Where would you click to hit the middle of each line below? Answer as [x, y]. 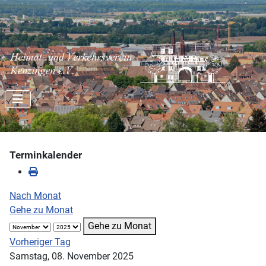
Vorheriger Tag [40, 242]
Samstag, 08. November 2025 [72, 256]
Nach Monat [35, 195]
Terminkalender [46, 155]
